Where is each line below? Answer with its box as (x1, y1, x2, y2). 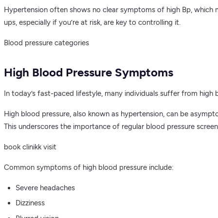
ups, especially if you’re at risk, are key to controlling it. (4, 18, 181, 27)
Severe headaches (16, 183, 75, 192)
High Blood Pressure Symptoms (4, 65, 173, 79)
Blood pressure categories (4, 38, 89, 47)
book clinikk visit (4, 142, 56, 151)
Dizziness (16, 199, 45, 208)
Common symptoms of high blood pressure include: (4, 163, 174, 172)
